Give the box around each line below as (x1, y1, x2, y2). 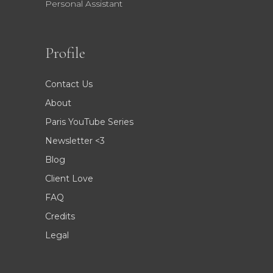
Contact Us (45, 78, 93, 90)
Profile (45, 43, 85, 62)
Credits (45, 210, 75, 222)
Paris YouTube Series (45, 116, 133, 127)
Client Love (45, 172, 93, 184)
